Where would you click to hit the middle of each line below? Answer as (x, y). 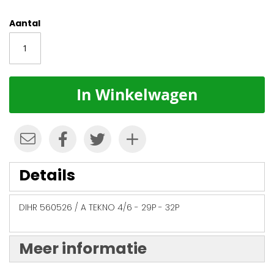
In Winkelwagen (137, 94)
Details (47, 175)
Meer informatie (83, 248)
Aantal (25, 23)
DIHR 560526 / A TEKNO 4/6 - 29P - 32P (99, 207)
